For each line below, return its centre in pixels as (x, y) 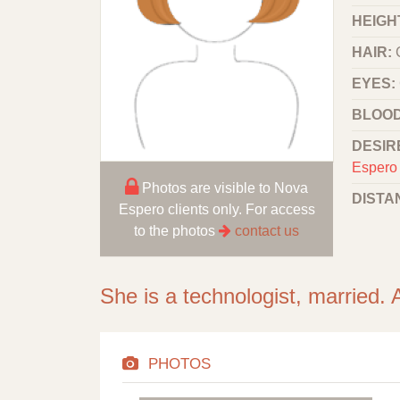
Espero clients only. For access (217, 209)
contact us (267, 230)
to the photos (176, 230)
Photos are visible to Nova (223, 187)
